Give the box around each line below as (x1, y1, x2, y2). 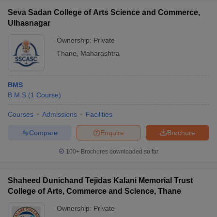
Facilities (86, 110, 112, 118)
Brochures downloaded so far (79, 148, 158, 155)
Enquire (100, 128, 124, 137)
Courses (8, 110, 33, 118)
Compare (29, 128, 58, 137)
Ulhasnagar (8, 19, 50, 27)
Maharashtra (80, 49, 120, 57)
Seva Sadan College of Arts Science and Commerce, (8, 8, 200, 16)
